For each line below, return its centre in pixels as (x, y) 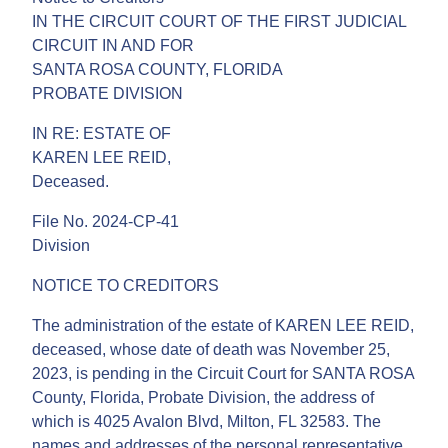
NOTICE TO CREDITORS (125, 285)
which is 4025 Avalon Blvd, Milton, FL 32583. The (206, 421)
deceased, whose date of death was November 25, (211, 349)
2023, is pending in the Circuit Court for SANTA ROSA (223, 373)
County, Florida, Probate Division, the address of (203, 397)
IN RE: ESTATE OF (101, 133)
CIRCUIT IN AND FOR (113, 45)
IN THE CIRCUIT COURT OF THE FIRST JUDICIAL (219, 21)
